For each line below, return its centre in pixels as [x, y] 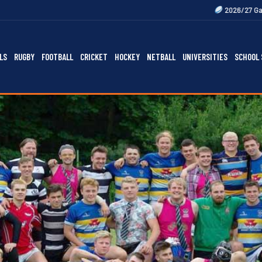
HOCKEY [127, 57]
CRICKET [94, 57]
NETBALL [161, 57]
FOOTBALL [57, 57]
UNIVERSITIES [205, 57]
